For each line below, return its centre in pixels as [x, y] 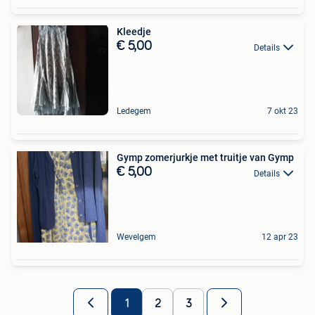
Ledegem [134, 111]
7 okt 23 [283, 111]
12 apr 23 [280, 237]
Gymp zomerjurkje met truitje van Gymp [205, 158]
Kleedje [134, 32]
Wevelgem [136, 237]
